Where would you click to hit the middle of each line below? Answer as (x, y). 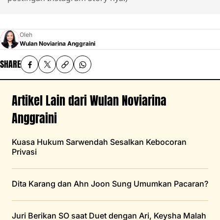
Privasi (24, 152)
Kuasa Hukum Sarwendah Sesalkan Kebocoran (99, 142)
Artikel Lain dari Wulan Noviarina (89, 101)
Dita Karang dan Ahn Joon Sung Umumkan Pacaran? (110, 184)
